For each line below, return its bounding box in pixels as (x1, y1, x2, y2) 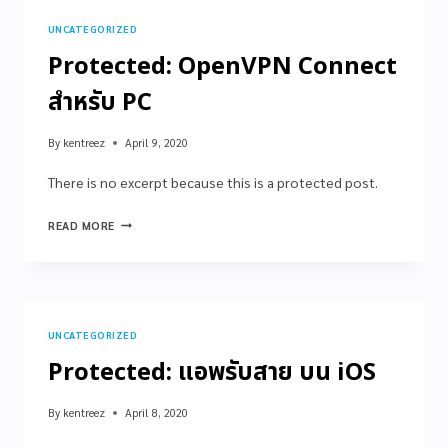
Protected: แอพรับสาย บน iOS (48, 354, 376, 391)
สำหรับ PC (48, 84, 152, 121)
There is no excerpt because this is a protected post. (48, 172, 378, 191)
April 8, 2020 (125, 404, 189, 420)
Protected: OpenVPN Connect (48, 48, 397, 85)
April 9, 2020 (125, 134, 189, 150)
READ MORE (48, 217, 116, 233)
